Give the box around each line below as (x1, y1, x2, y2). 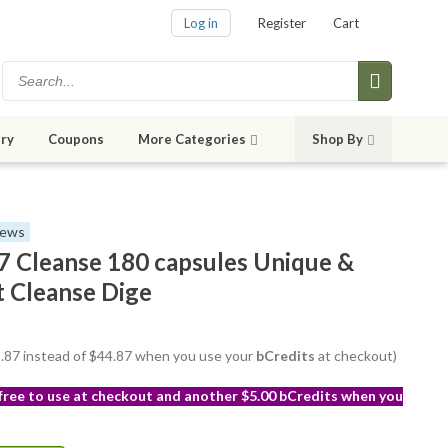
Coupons (48, 131, 104, 148)
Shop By (312, 131, 363, 148)
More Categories (138, 131, 246, 148)
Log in (184, 15, 218, 32)
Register (258, 15, 306, 32)
